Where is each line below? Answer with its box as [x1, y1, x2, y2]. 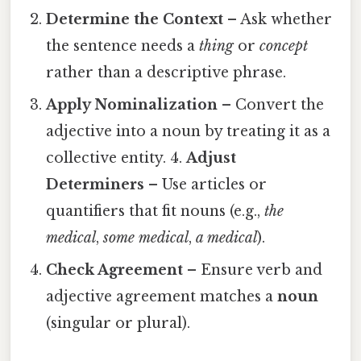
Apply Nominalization [46, 96, 218, 114]
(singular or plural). [46, 314, 191, 333]
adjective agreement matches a [46, 288, 278, 306]
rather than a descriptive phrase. [46, 64, 287, 82]
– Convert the [218, 96, 325, 114]
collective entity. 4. [46, 149, 187, 168]
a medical [196, 229, 258, 247]
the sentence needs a [46, 37, 200, 56]
